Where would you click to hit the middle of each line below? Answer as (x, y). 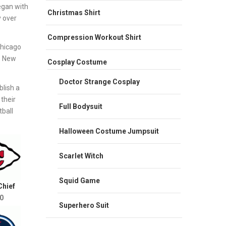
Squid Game (79, 180)
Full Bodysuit (81, 106)
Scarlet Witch (81, 156)
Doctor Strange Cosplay (99, 81)
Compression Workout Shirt (94, 37)
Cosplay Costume (77, 62)
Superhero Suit (84, 205)
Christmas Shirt (74, 12)
